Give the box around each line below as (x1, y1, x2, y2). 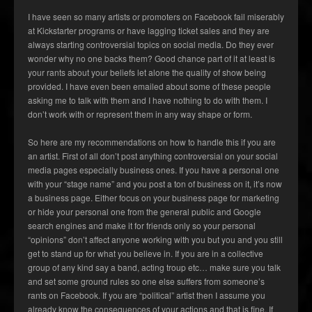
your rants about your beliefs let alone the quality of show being (28, 66, 266, 79)
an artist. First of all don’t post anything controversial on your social (28, 150, 278, 162)
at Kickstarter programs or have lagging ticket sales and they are (28, 24, 270, 37)
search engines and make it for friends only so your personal (28, 219, 256, 232)
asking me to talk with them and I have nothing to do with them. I (28, 94, 267, 107)
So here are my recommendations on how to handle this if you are (28, 136, 276, 148)
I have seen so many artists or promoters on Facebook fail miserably (28, 10, 284, 23)
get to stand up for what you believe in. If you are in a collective (28, 247, 263, 260)
